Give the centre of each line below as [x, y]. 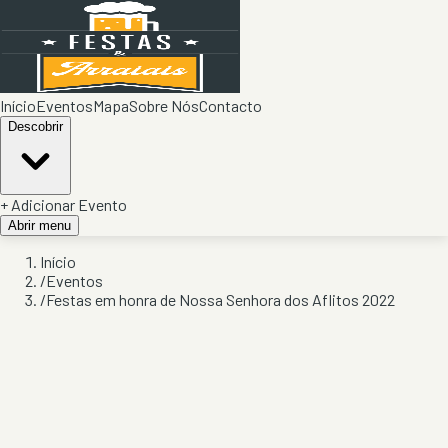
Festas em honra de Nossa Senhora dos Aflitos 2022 [220, 299]
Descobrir [35, 126]
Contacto [230, 105]
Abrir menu [39, 225]
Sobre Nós [164, 105]
